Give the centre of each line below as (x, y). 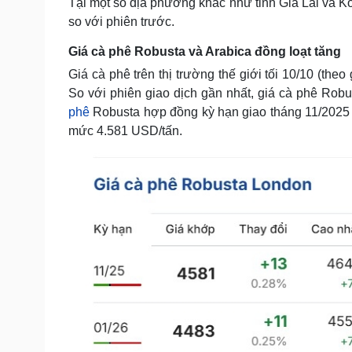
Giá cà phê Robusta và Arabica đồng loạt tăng (205, 51)
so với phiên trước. (121, 22)
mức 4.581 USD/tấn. (125, 131)
